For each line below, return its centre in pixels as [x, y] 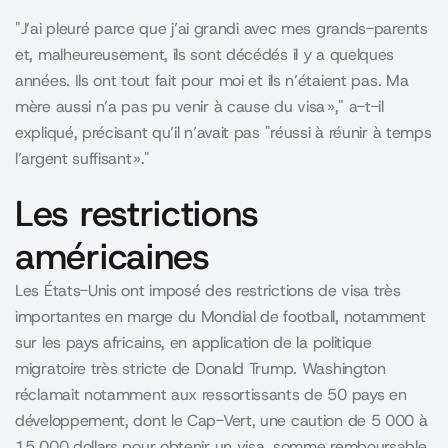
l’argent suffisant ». [79, 158]
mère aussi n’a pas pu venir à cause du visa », [177, 106]
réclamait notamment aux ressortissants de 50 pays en [211, 394]
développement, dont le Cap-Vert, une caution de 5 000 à [221, 420]
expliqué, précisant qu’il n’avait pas [140, 132]
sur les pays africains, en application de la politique [193, 342]
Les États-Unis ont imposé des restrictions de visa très [208, 290]
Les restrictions [137, 213]
